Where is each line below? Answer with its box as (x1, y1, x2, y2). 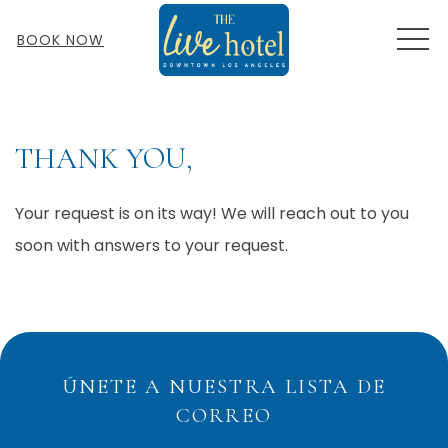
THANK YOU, (15, 140, 193, 177)
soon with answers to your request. (15, 234, 288, 257)
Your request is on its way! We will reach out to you (15, 202, 409, 225)
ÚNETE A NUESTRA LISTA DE (61, 374, 387, 399)
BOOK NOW (17, 30, 104, 50)
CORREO (176, 403, 272, 428)
